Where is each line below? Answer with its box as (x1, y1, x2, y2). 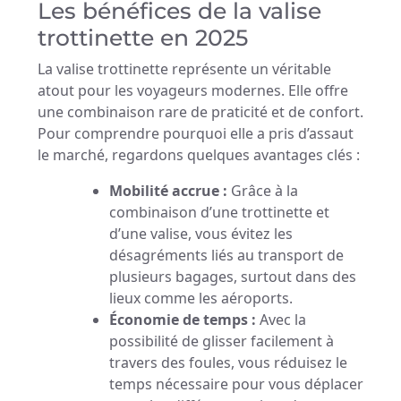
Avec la (256, 310, 306, 329)
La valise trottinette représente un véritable (38, 59, 331, 79)
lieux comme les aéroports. (109, 288, 293, 308)
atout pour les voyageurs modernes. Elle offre (38, 81, 348, 100)
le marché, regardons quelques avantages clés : (38, 145, 360, 165)
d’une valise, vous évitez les (109, 224, 293, 243)
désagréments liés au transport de (109, 245, 344, 265)
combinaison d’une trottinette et (109, 202, 329, 222)
